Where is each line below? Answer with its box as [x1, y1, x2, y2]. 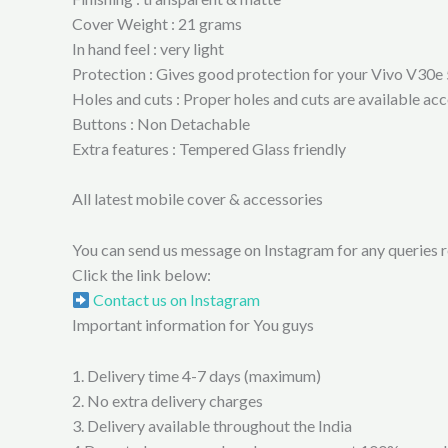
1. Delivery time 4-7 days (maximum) [72, 365, 321, 385]
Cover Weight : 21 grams [72, 13, 242, 33]
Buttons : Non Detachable [72, 113, 250, 133]
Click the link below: [72, 264, 211, 284]
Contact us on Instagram [90, 289, 261, 309]
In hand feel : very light [72, 38, 224, 58]
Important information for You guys [72, 314, 314, 334]
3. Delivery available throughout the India [72, 415, 352, 435]
